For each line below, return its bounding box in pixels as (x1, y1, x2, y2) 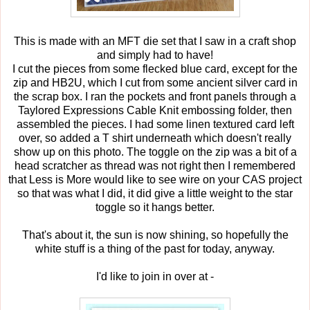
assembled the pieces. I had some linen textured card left (16, 118, 294, 130)
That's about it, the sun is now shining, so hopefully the (21, 228, 289, 241)
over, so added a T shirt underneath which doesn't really (19, 131, 291, 144)
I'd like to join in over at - (96, 270, 214, 282)
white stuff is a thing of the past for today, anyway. (35, 242, 275, 255)
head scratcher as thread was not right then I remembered (15, 159, 295, 172)
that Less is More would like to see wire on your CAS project (8, 173, 302, 185)
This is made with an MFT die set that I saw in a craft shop (14, 35, 296, 47)
